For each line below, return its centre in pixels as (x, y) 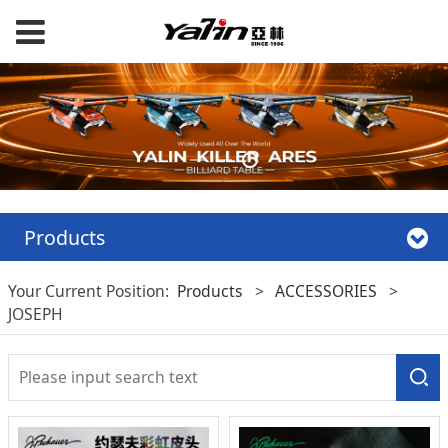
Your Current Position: (92, 291)
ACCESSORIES (326, 291)
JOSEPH (35, 314)
